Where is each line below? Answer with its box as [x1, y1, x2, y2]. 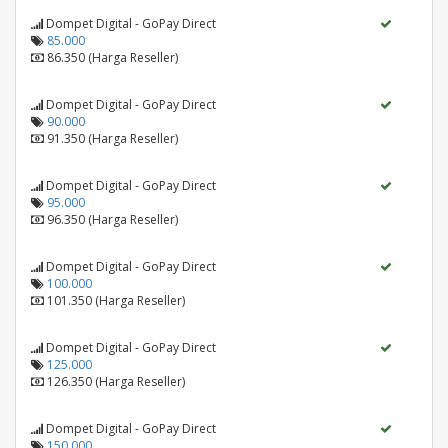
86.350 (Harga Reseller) [47, 49, 178, 66]
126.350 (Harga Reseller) [47, 373, 185, 390]
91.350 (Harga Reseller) [47, 130, 178, 147]
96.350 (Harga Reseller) [47, 211, 178, 228]
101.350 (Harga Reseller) [47, 292, 185, 309]
